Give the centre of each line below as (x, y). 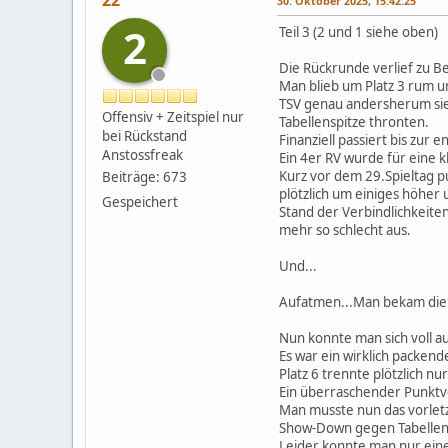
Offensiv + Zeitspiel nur (173, 117)
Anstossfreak (142, 155)
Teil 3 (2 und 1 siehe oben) (358, 32)
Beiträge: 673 (144, 177)
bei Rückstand (144, 136)
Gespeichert (140, 202)
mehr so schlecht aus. (345, 230)
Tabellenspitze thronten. (354, 122)
